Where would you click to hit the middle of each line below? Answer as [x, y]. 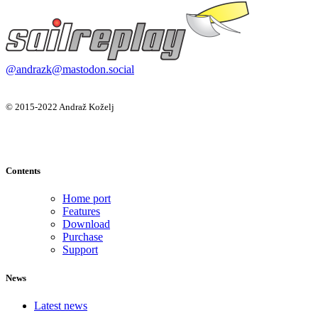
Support [80, 250]
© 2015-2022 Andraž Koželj [60, 107]
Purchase [83, 237]
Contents [23, 171]
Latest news [61, 305]
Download [86, 224]
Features [81, 212]
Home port [87, 199]
